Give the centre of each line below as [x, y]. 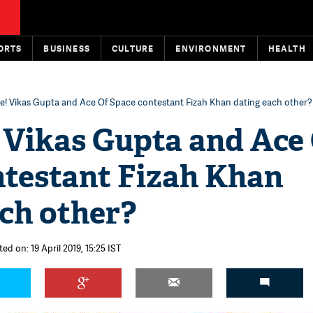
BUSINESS [67, 49]
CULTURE [133, 49]
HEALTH [287, 49]
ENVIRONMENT [211, 49]
